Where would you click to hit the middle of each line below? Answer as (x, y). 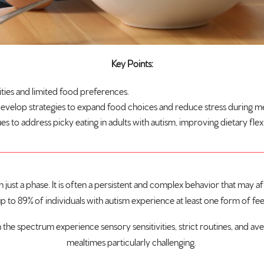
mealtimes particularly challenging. (132, 243)
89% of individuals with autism (73, 201)
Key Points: (132, 65)
